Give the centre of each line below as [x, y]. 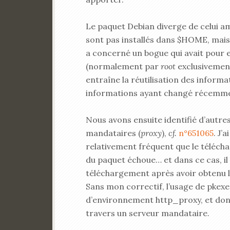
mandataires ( [113, 133]
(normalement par [123, 66]
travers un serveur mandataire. [148, 213]
